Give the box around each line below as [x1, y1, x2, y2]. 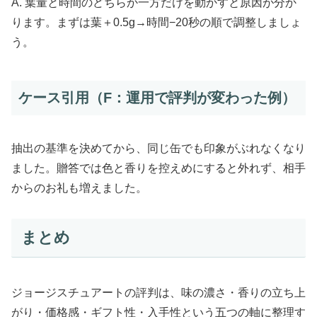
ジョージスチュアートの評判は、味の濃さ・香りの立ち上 [11, 286, 306, 299]
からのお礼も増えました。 [11, 181, 147, 194]
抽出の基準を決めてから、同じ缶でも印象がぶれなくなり [11, 142, 306, 154]
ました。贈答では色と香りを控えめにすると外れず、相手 [11, 161, 306, 174]
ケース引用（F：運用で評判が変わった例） [18, 90, 296, 106]
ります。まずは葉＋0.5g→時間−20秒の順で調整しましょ [11, 16, 301, 29]
